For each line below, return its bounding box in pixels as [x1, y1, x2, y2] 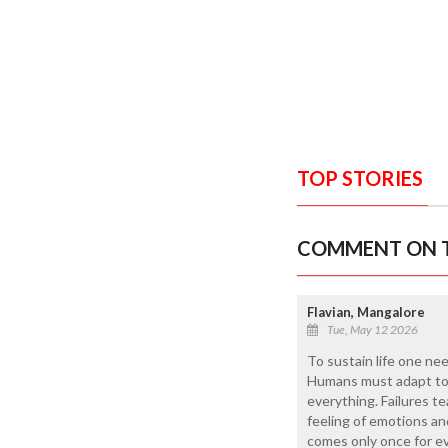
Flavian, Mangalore [307, 303, 425, 320]
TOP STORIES [297, 165, 423, 190]
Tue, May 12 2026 [327, 321, 418, 337]
